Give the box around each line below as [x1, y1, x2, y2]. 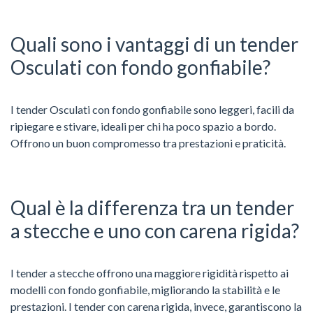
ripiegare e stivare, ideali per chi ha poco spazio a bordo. [10, 119, 276, 133]
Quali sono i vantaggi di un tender [10, 31, 298, 56]
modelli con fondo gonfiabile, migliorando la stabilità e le [10, 282, 280, 296]
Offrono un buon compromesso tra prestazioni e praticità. [10, 136, 286, 150]
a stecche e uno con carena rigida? [10, 218, 299, 242]
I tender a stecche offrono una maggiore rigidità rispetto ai [10, 265, 289, 279]
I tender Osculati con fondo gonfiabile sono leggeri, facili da [10, 102, 294, 116]
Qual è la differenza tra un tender [10, 195, 294, 219]
